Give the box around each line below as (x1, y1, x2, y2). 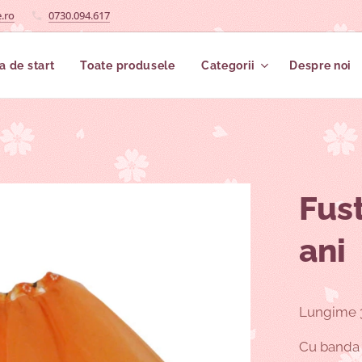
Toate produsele (80, 59, 175, 72)
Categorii (200, 59, 256, 72)
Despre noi (289, 59, 352, 72)
